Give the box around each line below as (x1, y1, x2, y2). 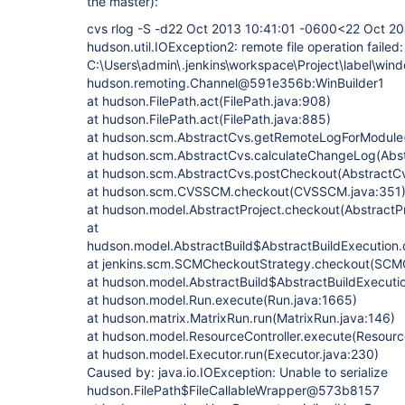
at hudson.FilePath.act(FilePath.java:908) (87, 93, 331, 108)
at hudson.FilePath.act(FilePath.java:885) (87, 111, 331, 127)
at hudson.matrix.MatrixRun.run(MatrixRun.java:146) (87, 310, 395, 325)
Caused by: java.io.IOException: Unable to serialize (87, 364, 388, 380)
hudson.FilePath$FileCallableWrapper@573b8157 (87, 382, 380, 398)
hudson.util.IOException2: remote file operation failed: (87, 39, 403, 54)
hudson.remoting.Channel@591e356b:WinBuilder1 (87, 75, 384, 90)
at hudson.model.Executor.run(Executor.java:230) (87, 346, 379, 362)
